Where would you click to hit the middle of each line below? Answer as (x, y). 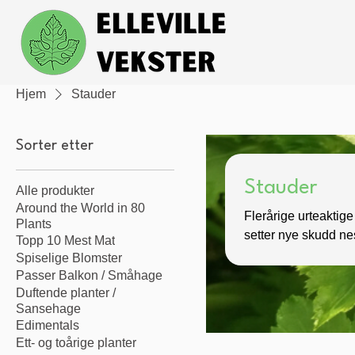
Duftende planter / (66, 293)
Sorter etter (55, 146)
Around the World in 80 (80, 208)
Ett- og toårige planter (76, 343)
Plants (34, 224)
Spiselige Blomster (69, 258)
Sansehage (48, 309)
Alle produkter (55, 191)
